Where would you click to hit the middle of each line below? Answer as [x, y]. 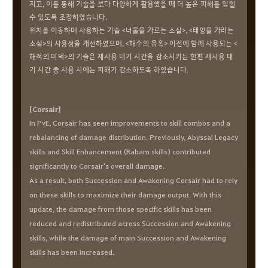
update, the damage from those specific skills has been [121, 209]
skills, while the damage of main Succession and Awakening [128, 237]
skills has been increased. [72, 252]
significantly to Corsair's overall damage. [97, 166]
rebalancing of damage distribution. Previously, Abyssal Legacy [134, 137]
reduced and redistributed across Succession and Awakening [130, 223]
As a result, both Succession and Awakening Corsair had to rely [133, 180]
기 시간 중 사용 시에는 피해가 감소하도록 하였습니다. [109, 69]
